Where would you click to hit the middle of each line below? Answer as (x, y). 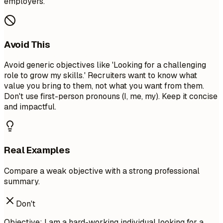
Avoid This (27, 44)
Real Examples (37, 150)
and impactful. (30, 107)
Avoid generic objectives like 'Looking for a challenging (105, 65)
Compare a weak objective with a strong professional (102, 171)
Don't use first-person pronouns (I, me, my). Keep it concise (111, 97)
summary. (22, 181)
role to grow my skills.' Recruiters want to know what (101, 76)
